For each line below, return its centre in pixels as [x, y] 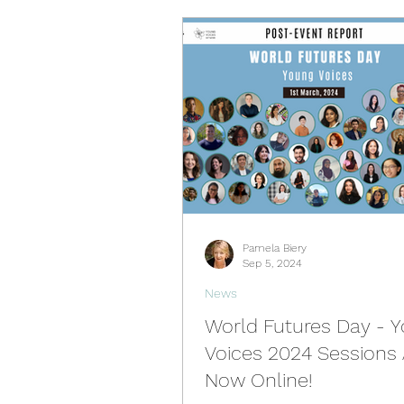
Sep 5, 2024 [272, 263]
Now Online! [258, 380]
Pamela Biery [275, 248]
